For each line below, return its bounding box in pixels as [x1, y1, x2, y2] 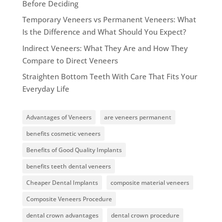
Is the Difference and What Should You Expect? [22, 27, 186, 37]
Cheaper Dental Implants [26, 178, 98, 187]
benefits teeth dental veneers [26, 162, 111, 171]
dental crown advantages [26, 211, 99, 220]
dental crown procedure [111, 211, 179, 220]
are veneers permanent [104, 113, 171, 122]
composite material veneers [110, 178, 189, 187]
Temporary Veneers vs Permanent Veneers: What [22, 14, 196, 25]
